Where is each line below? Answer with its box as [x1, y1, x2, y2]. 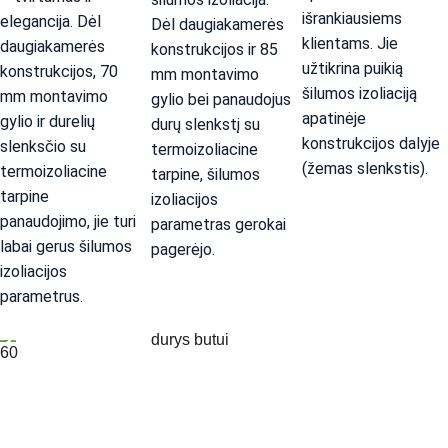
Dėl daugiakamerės [150, 15, 288, 34]
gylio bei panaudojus [150, 90, 295, 109]
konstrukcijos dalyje [301, 134, 444, 153]
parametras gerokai [150, 215, 290, 234]
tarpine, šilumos [150, 165, 264, 184]
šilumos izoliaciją [301, 84, 421, 103]
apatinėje [301, 109, 370, 128]
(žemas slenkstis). [301, 159, 428, 178]
